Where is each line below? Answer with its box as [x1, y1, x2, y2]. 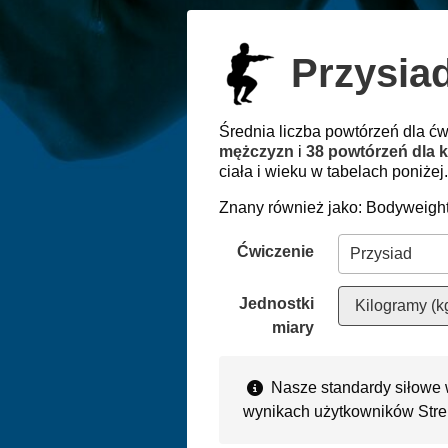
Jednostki [239, 294, 315, 312]
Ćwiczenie [237, 242, 315, 260]
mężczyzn [219, 142, 294, 160]
